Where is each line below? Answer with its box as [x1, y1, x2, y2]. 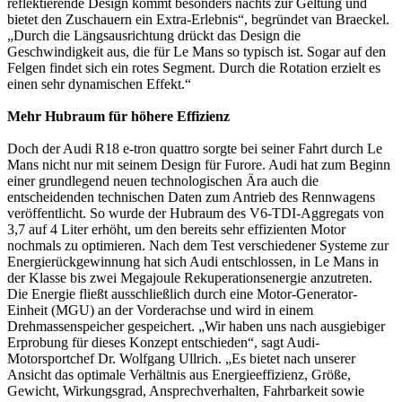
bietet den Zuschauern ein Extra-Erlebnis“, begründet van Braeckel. [7, 12, 389, 28]
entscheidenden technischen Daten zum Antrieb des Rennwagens [7, 189, 375, 205]
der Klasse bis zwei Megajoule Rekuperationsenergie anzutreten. [7, 270, 372, 286]
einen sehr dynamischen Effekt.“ [7, 76, 191, 92]
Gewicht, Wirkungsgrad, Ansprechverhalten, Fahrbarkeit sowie [7, 383, 364, 399]
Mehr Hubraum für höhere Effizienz [7, 109, 230, 125]
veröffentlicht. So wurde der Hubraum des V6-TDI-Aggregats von [7, 205, 384, 222]
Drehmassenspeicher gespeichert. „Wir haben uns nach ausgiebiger [7, 319, 385, 335]
